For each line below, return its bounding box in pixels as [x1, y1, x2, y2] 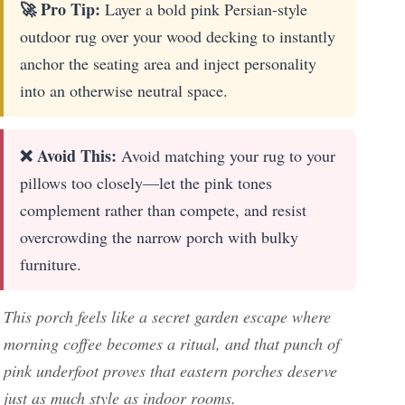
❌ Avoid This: [20, 143, 117, 167]
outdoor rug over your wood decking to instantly [20, 24, 335, 47]
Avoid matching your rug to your [117, 144, 335, 166]
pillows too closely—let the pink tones [20, 171, 272, 193]
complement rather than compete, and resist [20, 198, 306, 221]
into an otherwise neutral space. [20, 79, 228, 101]
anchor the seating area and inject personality [20, 52, 316, 74]
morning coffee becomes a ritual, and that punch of [4, 332, 340, 354]
